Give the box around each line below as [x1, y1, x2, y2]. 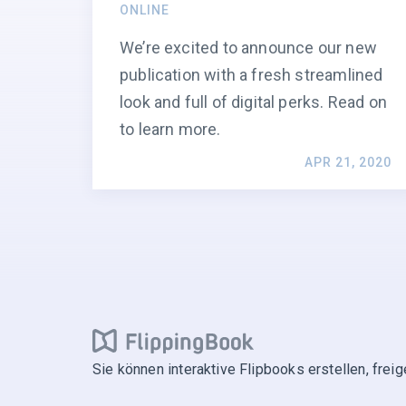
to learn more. [120, 120, 221, 140]
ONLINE [120, 3, 169, 18]
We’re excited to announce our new [120, 38, 377, 58]
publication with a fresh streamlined [120, 65, 383, 85]
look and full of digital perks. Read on [120, 92, 388, 112]
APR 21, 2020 [304, 155, 391, 170]
